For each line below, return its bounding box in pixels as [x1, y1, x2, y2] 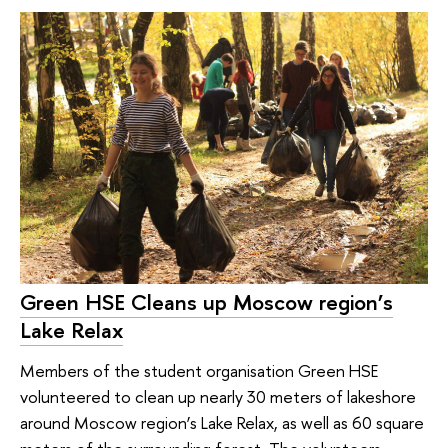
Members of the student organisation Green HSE [20, 358, 378, 382]
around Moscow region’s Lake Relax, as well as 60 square [20, 410, 424, 434]
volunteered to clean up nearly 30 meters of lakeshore [20, 384, 416, 408]
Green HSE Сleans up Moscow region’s [20, 287, 393, 318]
